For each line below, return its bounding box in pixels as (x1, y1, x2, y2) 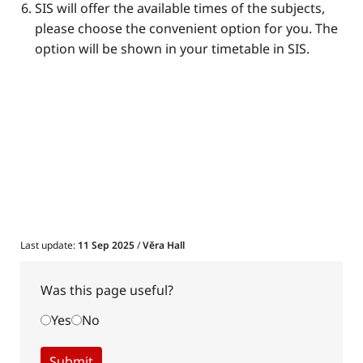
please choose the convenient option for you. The (35, 19, 338, 38)
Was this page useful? (41, 281, 173, 300)
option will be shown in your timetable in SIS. (35, 40, 310, 58)
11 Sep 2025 (78, 238, 137, 253)
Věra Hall (143, 238, 185, 253)
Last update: (20, 238, 78, 253)
